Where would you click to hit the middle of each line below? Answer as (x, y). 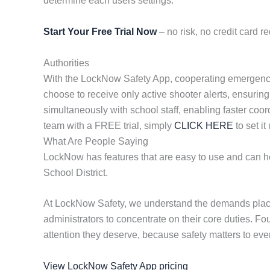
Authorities (66, 63)
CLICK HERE (204, 125)
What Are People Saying (96, 141)
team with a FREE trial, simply (109, 125)
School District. (76, 172)
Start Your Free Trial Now (100, 31)
